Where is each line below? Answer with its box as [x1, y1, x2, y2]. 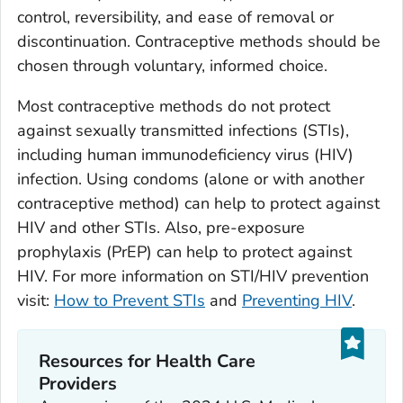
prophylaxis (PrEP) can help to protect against [17, 240, 352, 263]
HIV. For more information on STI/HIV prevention [17, 264, 369, 287]
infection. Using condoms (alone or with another [17, 167, 364, 190]
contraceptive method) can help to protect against [17, 192, 380, 214]
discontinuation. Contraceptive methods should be [17, 30, 381, 52]
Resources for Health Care [38, 349, 256, 374]
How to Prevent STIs [54, 289, 205, 311]
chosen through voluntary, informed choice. [17, 54, 327, 76]
